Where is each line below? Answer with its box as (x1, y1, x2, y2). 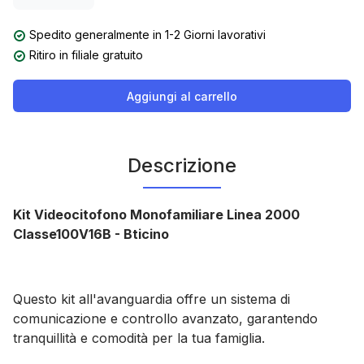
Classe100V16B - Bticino (13, 226, 169, 242)
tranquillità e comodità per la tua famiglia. (13, 330, 265, 346)
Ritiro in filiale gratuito (29, 48, 143, 62)
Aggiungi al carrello (127, 89, 237, 103)
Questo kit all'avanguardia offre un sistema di (13, 291, 290, 307)
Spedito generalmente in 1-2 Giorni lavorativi (29, 28, 266, 41)
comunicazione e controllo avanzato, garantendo (13, 310, 318, 327)
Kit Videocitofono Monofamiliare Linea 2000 (13, 206, 300, 223)
